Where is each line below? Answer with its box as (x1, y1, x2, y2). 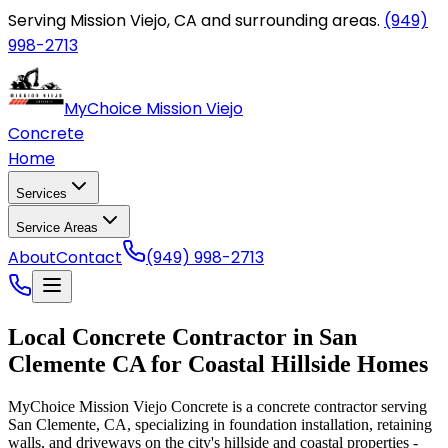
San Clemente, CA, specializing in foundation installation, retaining (8, 415, 432, 433)
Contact (56, 246, 122, 269)
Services (16, 186, 67, 201)
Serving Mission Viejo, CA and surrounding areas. (8, 9, 380, 32)
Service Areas (16, 220, 98, 235)
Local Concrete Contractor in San (8, 323, 357, 350)
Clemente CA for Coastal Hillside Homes (8, 350, 428, 377)
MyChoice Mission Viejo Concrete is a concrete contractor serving (8, 397, 427, 415)
